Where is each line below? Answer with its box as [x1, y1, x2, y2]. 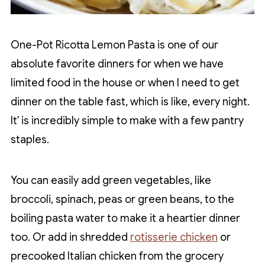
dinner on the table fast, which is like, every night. [10, 95, 250, 109]
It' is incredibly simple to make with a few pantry [10, 114, 244, 128]
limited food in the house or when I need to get [10, 76, 240, 90]
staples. [10, 133, 49, 147]
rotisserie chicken [130, 231, 218, 244]
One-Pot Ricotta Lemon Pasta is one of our [10, 38, 218, 52]
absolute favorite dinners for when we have [10, 57, 224, 71]
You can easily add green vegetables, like [10, 174, 211, 188]
